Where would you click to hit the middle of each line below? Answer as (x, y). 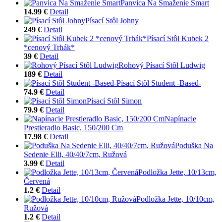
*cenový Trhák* (49, 47)
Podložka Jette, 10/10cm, (175, 199)
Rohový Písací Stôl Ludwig (162, 65)
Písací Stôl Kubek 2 (178, 38)
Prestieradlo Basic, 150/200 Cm (73, 127)
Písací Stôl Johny (112, 20)
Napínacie (180, 118)
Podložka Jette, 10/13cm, (177, 172)
